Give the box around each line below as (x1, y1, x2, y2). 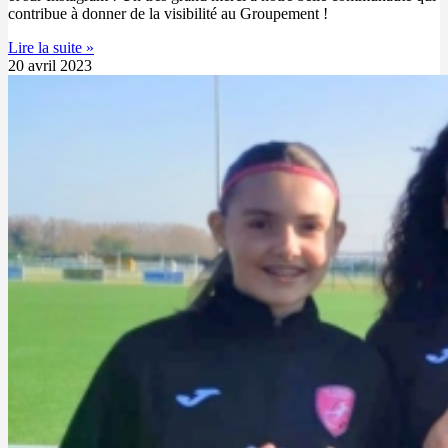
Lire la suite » (8, 38, 94, 56)
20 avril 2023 (8, 56, 92, 74)
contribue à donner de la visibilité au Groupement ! (8, 4, 328, 22)
